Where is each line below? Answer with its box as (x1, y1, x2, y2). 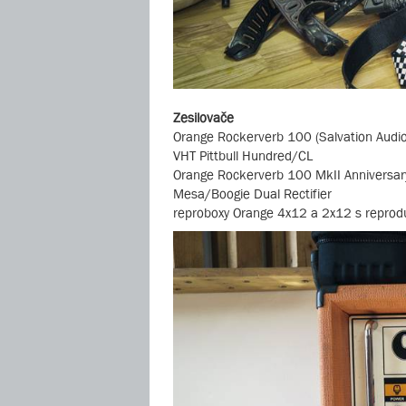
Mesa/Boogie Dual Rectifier (173, 186, 332, 202)
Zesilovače (173, 110, 234, 126)
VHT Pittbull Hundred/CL (173, 148, 313, 164)
